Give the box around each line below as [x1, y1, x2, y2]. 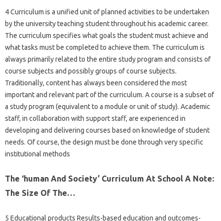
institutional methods [5, 149, 70, 158]
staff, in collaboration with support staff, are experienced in [5, 114, 185, 122]
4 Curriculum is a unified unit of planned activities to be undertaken [5, 7, 209, 16]
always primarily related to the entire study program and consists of [5, 55, 211, 63]
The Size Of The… [5, 188, 75, 197]
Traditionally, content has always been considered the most [5, 78, 187, 87]
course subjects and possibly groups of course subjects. [5, 67, 177, 75]
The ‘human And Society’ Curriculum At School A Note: [5, 174, 214, 183]
